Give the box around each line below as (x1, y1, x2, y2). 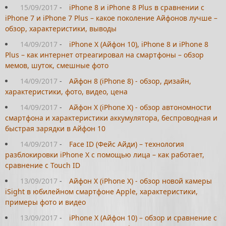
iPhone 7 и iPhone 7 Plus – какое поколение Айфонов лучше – (5, 13, 217, 23)
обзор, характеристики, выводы (5, 24, 117, 34)
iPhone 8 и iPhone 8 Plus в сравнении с (69, 3, 204, 13)
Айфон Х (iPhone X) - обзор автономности (69, 102, 211, 112)
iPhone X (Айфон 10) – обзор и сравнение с (69, 213, 217, 223)
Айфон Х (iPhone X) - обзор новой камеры (69, 176, 212, 186)
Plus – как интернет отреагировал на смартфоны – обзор (5, 50, 204, 60)
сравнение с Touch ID (5, 160, 80, 171)
